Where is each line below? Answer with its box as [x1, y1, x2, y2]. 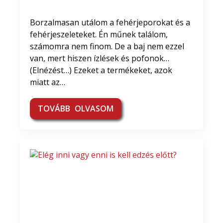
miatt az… [30, 76, 65, 88]
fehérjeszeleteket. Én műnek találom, [30, 28, 168, 40]
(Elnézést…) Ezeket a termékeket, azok [30, 64, 172, 76]
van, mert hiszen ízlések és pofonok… [30, 52, 169, 64]
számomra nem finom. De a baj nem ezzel [30, 40, 184, 52]
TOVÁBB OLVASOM [38, 103, 113, 114]
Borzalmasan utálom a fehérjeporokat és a [30, 16, 190, 28]
